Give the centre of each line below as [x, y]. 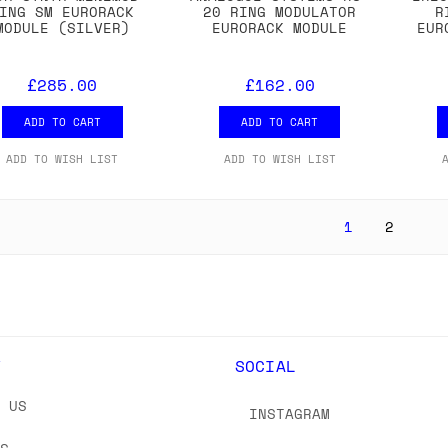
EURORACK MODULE [280, 28]
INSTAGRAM [289, 414]
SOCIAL [265, 366]
